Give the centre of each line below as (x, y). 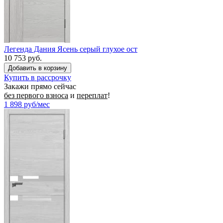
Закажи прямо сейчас (40, 86)
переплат (92, 95)
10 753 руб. (23, 58)
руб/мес (37, 104)
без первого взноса (36, 95)
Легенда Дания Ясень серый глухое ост (71, 49)
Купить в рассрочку (38, 77)
